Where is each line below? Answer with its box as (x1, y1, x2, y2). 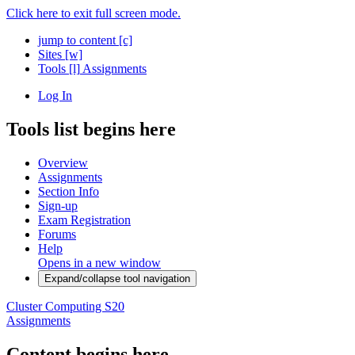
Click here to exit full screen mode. (6, 6, 181, 20)
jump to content (38, 33, 119, 47)
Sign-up (38, 198, 78, 212)
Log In (38, 89, 72, 102)
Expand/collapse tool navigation (44, 272, 190, 284)
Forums (38, 227, 76, 241)
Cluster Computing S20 (6, 299, 124, 313)
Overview (38, 155, 88, 170)
